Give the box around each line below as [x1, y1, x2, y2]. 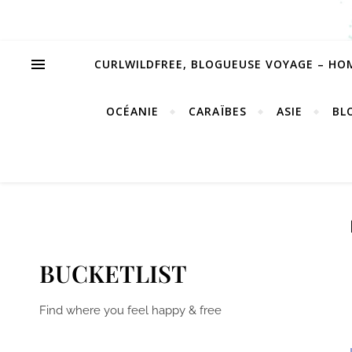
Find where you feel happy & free [39, 303, 222, 317]
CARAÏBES [189, 104, 247, 119]
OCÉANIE [106, 104, 159, 119]
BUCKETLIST [39, 258, 187, 289]
